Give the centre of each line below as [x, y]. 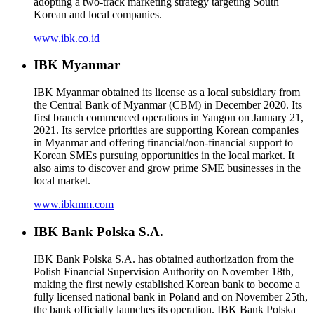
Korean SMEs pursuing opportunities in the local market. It [164, 156]
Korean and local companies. [98, 14]
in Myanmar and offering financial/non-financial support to [163, 143]
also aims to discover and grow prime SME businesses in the [167, 168]
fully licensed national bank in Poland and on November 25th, [171, 296]
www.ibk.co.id [67, 38]
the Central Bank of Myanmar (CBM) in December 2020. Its [168, 105]
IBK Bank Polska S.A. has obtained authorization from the [164, 259]
